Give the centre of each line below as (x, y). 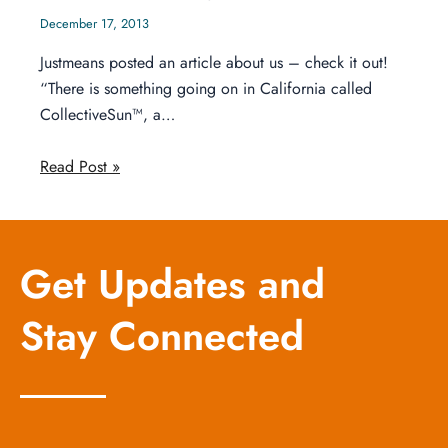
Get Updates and (172, 284)
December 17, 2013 (94, 24)
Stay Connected (162, 336)
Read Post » (80, 166)
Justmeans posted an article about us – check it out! (214, 63)
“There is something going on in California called (206, 89)
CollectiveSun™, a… (107, 115)
